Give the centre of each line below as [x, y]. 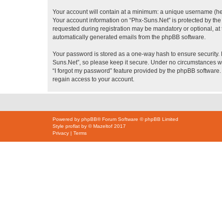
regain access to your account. [93, 79]
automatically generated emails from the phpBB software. [129, 37]
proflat [73, 126]
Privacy [61, 133]
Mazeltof [103, 126]
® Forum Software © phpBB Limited [138, 119]
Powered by [67, 119]
